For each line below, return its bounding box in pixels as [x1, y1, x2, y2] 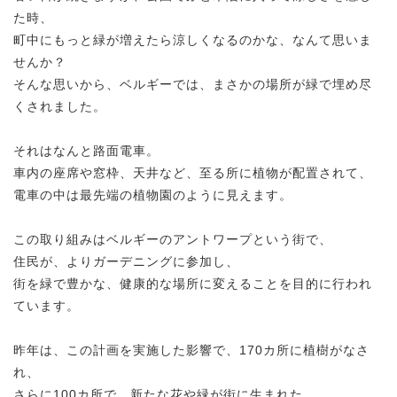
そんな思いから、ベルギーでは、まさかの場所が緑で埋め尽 [13, 76, 372, 91]
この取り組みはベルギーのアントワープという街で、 [13, 231, 332, 246]
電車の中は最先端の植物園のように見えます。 [13, 187, 292, 202]
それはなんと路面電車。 [13, 143, 160, 158]
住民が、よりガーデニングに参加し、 [13, 253, 239, 269]
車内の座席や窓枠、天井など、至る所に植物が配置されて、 [13, 165, 372, 180]
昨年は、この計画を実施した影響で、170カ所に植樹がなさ [13, 342, 370, 357]
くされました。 [13, 98, 106, 113]
